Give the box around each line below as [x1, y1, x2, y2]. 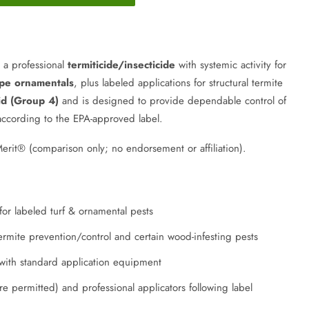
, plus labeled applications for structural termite [73, 75, 283, 91]
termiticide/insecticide [67, 57, 175, 73]
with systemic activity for [175, 57, 286, 73]
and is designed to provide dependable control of [58, 93, 286, 109]
